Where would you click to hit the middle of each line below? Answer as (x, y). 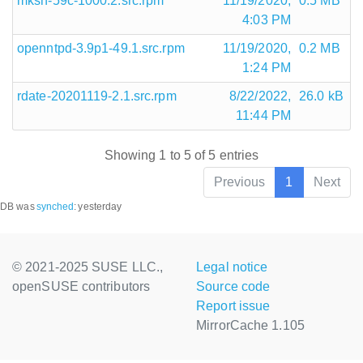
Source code (233, 287)
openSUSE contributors (81, 287)
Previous (239, 182)
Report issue (233, 306)
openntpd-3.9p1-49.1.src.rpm (101, 48)
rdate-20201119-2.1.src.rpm (97, 96)
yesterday (100, 207)
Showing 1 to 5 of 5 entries (181, 156)
